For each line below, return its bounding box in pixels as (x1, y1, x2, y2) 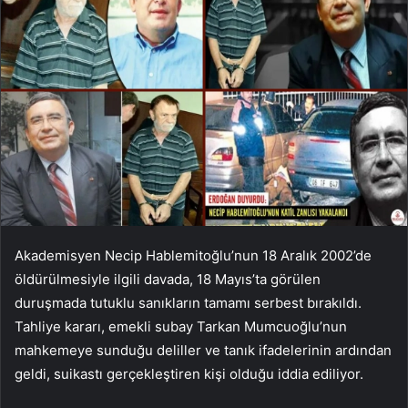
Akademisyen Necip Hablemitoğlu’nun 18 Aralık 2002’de (15, 246, 372, 264)
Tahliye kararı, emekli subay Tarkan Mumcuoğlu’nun (15, 317, 347, 335)
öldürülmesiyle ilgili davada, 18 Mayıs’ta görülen (15, 270, 321, 288)
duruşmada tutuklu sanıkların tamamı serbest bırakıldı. (15, 293, 362, 311)
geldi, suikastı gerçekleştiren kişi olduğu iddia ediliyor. (15, 364, 363, 382)
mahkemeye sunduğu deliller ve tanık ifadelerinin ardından (15, 341, 392, 359)
